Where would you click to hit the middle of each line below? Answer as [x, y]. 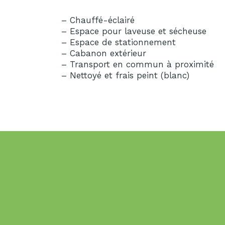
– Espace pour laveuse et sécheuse [134, 31]
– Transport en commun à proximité [138, 65]
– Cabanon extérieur [104, 53]
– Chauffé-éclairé [98, 20]
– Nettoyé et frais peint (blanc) [125, 76]
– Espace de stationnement [119, 42]
